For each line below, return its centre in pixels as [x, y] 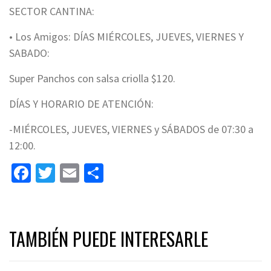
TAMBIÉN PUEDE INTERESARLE [109, 239]
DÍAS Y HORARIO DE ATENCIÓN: [81, 104]
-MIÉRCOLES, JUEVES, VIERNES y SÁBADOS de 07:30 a [131, 129]
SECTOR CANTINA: [52, 11]
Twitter [84, 173]
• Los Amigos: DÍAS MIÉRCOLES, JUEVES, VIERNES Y [126, 37]
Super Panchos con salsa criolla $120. [92, 79]
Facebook [70, 173]
